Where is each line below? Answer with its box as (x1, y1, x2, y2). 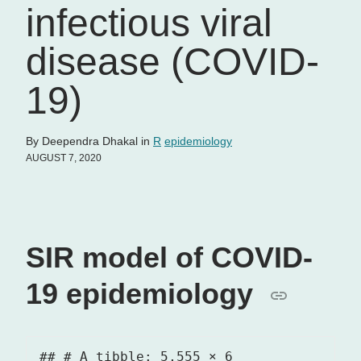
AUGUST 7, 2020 (26, 152, 102, 164)
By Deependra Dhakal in (26, 135, 153, 148)
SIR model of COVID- (26, 241, 313, 275)
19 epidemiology (26, 277, 261, 311)
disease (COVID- (26, 40, 319, 84)
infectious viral (26, 2, 272, 45)
